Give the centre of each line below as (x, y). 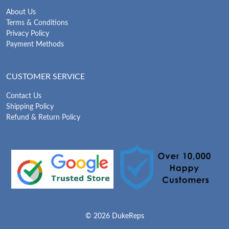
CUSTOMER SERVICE (45, 77)
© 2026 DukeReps (114, 216)
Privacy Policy (28, 34)
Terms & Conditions (37, 23)
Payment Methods (35, 45)
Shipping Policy (30, 107)
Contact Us (24, 96)
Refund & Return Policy (43, 118)
